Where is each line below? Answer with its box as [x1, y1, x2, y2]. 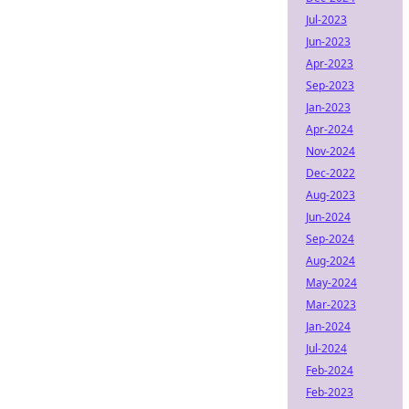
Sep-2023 [306, 78, 354, 93]
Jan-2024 [306, 319, 351, 334]
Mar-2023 [306, 297, 356, 312]
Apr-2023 [306, 56, 353, 71]
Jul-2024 [306, 341, 347, 356]
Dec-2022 [306, 165, 355, 181]
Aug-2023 [306, 187, 355, 203]
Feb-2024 [306, 362, 353, 378]
